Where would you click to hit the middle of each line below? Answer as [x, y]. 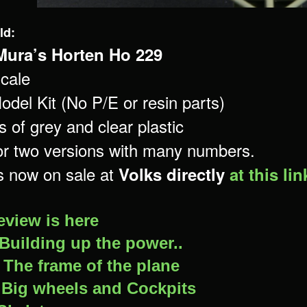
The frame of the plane [91, 266]
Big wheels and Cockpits [99, 288]
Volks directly [169, 174]
